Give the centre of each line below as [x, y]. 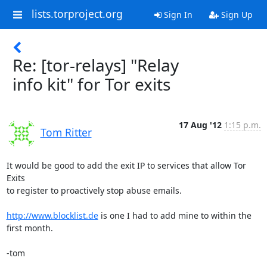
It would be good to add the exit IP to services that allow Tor [126, 165]
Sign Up [235, 15]
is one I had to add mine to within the [175, 215]
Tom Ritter [66, 132]
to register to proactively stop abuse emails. [94, 190]
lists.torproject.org [77, 14]
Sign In [177, 15]
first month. [30, 228]
